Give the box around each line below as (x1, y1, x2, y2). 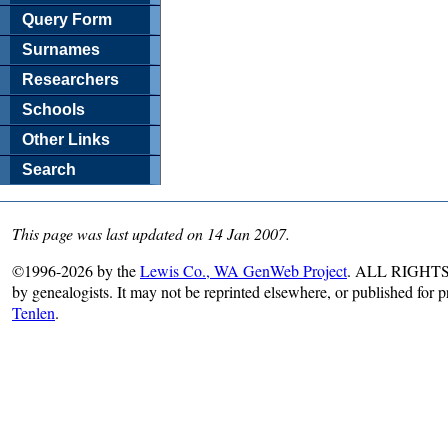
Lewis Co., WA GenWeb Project (140, 259, 347, 281)
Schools (22, 100, 85, 118)
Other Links (22, 130, 110, 148)
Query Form (22, 10, 112, 28)
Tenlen (12, 301, 55, 323)
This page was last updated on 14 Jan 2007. (12, 222, 290, 244)
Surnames (22, 40, 100, 58)
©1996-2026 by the (12, 259, 140, 281)
